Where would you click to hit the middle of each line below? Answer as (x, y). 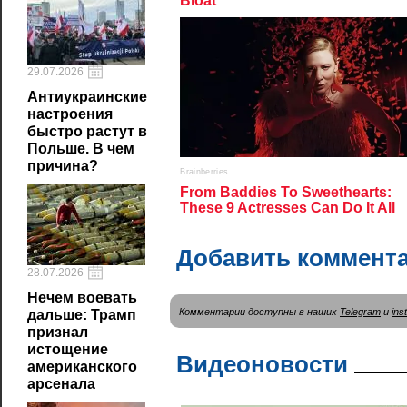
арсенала (61, 384)
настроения (70, 114)
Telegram (360, 311)
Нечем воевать (82, 298)
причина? (63, 166)
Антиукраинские (87, 97)
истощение (68, 349)
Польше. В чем (81, 149)
